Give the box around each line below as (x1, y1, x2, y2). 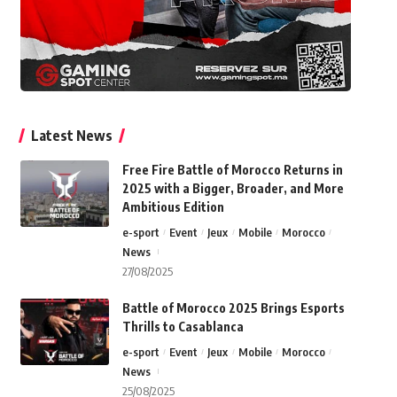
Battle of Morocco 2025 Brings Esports (121, 300, 345, 316)
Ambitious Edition (121, 199, 224, 215)
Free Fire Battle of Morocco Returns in (121, 162, 343, 178)
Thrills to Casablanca (121, 319, 244, 335)
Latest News (30, 127, 113, 145)
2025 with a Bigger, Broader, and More (121, 181, 344, 197)
